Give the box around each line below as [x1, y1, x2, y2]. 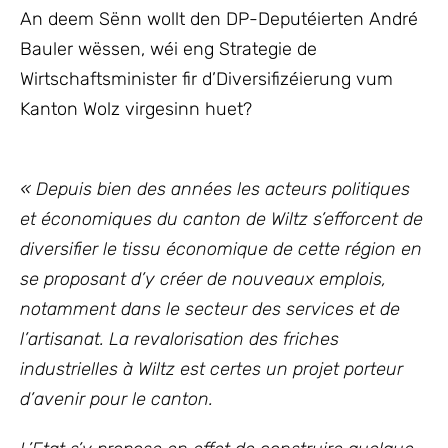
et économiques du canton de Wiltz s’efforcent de [20, 208, 423, 230]
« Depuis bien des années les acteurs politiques [20, 178, 410, 200]
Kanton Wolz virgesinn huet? [20, 98, 252, 120]
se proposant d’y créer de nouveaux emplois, [20, 268, 386, 290]
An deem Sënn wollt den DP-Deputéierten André [20, 8, 418, 30]
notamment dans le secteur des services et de [20, 298, 400, 320]
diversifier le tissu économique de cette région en [20, 238, 422, 260]
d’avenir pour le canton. [20, 388, 213, 410]
